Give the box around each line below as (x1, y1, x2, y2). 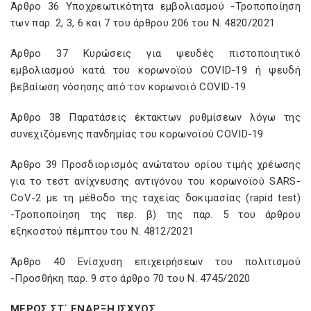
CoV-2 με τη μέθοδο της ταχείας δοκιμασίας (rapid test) (10, 192, 301, 204)
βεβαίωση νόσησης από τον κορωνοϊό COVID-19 (10, 81, 246, 93)
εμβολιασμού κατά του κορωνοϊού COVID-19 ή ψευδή (10, 64, 301, 76)
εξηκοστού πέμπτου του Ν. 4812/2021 (10, 225, 194, 237)
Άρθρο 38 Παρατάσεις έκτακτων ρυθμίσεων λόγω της (10, 111, 301, 124)
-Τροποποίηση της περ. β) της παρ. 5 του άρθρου (10, 208, 301, 221)
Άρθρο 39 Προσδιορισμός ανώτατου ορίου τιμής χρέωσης (10, 158, 301, 171)
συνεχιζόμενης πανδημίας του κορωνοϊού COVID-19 (10, 128, 264, 140)
